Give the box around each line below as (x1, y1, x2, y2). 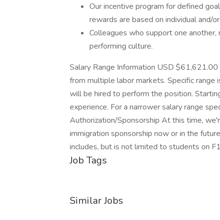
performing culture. (89, 41, 153, 52)
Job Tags (70, 154, 107, 167)
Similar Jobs (70, 194, 123, 207)
